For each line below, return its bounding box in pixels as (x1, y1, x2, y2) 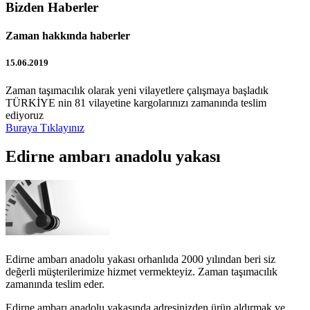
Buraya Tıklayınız (6, 121, 84, 134)
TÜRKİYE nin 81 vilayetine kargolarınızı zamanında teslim (6, 96, 266, 109)
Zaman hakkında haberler (6, 30, 130, 42)
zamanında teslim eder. (6, 278, 104, 291)
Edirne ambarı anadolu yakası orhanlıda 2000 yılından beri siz (6, 253, 275, 266)
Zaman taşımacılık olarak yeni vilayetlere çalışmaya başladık (6, 84, 268, 96)
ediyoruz (6, 109, 44, 121)
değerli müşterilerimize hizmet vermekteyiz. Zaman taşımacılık (6, 266, 277, 278)
